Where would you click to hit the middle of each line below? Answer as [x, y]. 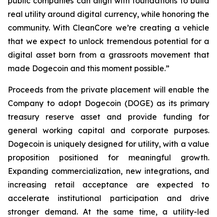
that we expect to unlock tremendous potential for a [108, 41]
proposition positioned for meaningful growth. [108, 157]
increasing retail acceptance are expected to [108, 185]
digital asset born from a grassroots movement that [108, 55]
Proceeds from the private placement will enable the [108, 90]
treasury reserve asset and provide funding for [108, 117]
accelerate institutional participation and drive [108, 198]
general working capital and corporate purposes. [108, 130]
